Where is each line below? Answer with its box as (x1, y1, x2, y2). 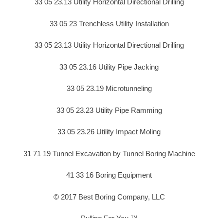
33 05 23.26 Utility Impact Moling (57, 127, 161, 136)
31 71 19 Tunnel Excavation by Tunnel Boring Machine (23, 149, 195, 158)
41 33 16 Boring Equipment (66, 171, 152, 180)
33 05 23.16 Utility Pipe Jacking (59, 62, 159, 71)
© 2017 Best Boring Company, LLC (53, 192, 165, 201)
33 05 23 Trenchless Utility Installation (49, 19, 169, 28)
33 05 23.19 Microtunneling (66, 84, 152, 93)
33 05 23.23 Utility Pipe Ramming (56, 106, 162, 114)
